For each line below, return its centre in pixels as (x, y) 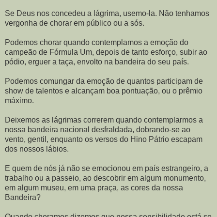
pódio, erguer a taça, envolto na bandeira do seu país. (97, 62)
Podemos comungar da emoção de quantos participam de (104, 81)
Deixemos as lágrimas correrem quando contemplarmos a (104, 120)
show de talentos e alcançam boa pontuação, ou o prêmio (104, 91)
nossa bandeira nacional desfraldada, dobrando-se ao (98, 129)
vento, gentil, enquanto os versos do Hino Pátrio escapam (104, 139)
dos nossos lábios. (37, 149)
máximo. (19, 100)
